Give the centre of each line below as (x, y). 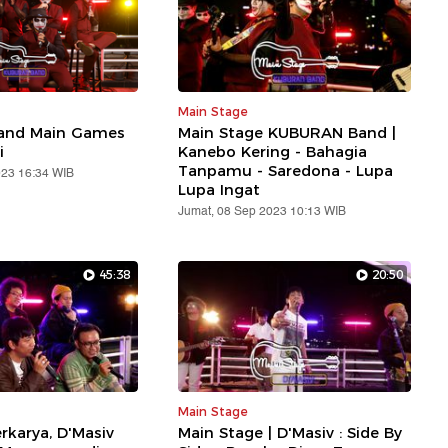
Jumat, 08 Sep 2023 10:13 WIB (262, 212)
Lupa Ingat (219, 190)
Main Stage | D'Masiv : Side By (290, 433)
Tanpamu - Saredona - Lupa (286, 171)
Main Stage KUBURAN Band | (287, 133)
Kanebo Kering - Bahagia (273, 152)
